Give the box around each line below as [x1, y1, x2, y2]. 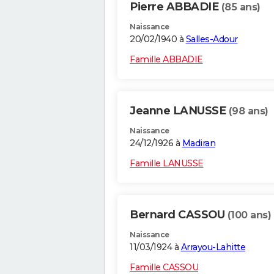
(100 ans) [227, 209, 271, 221]
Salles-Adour [185, 34, 238, 45]
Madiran [182, 138, 215, 149]
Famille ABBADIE [130, 54, 203, 65]
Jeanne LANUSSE [130, 104, 229, 118]
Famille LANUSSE [130, 158, 204, 169]
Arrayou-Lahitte [180, 242, 245, 253]
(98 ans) [228, 105, 268, 117]
